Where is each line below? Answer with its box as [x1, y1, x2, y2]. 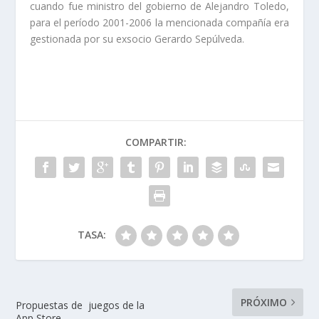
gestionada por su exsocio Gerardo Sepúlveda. [30, 32, 245, 46]
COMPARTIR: [125, 135, 187, 149]
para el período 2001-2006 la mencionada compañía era [30, 16, 289, 30]
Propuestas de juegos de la [16, 298, 145, 312]
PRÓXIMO [240, 295, 287, 309]
